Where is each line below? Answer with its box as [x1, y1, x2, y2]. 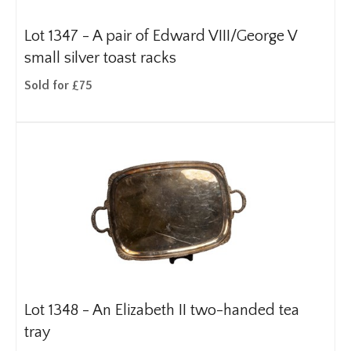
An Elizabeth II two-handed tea [92, 302, 299, 319]
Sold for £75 [24, 78, 92, 92]
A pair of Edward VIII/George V [92, 27, 297, 45]
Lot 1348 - [24, 302, 92, 319]
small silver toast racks [24, 49, 176, 67]
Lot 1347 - [24, 27, 92, 45]
